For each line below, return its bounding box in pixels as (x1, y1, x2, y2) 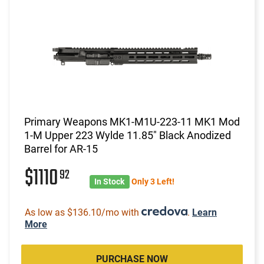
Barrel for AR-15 (24, 142, 98, 155)
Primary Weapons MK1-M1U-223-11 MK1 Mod (24, 115, 240, 128)
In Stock (94, 176, 125, 186)
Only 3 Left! (131, 176, 174, 186)
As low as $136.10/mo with (25, 206, 141, 218)
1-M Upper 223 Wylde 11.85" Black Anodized (24, 128, 231, 141)
